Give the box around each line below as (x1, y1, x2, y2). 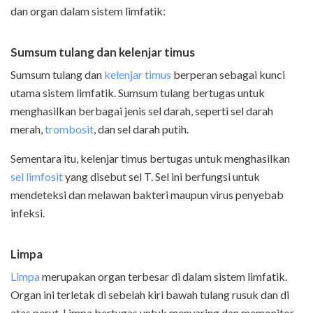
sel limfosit (10, 170, 63, 184)
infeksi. (10, 206, 45, 220)
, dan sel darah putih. (94, 122, 189, 136)
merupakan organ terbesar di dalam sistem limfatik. (40, 270, 287, 284)
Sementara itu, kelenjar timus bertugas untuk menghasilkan (10, 152, 290, 166)
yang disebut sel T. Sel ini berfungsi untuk (63, 170, 260, 184)
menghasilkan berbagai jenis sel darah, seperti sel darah (10, 104, 273, 118)
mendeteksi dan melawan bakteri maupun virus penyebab (10, 188, 284, 202)
